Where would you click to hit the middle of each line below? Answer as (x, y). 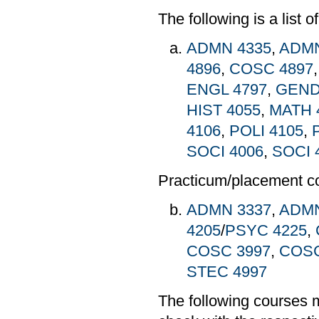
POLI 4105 (266, 131)
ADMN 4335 (229, 48)
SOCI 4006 (225, 151)
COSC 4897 (271, 69)
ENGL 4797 (227, 89)
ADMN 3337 (229, 210)
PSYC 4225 (266, 230)
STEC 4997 (227, 272)
